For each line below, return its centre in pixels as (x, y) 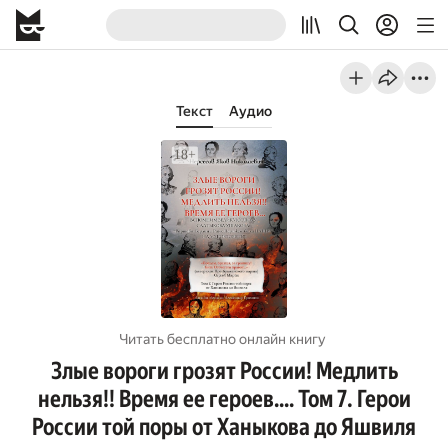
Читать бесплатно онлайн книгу (222, 339)
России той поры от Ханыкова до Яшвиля (224, 427)
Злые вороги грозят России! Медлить (224, 371)
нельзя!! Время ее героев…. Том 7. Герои (224, 399)
